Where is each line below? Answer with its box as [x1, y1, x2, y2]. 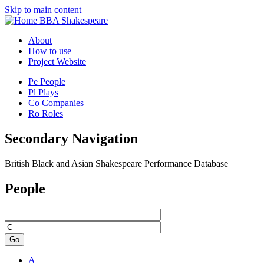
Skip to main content [5, 5, 81, 15]
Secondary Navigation [5, 130, 138, 146]
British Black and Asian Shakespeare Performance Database [5, 158, 228, 169]
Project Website [28, 57, 86, 67]
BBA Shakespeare [39, 15, 108, 25]
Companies [42, 98, 84, 108]
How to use [28, 46, 71, 56]
